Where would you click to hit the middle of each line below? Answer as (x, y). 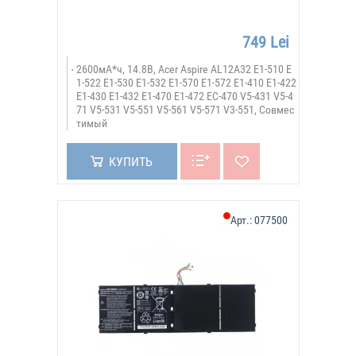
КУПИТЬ (130, 162)
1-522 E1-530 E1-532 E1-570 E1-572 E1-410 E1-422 (186, 83)
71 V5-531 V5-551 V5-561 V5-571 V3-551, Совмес (185, 110)
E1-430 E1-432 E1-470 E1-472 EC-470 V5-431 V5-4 (184, 96)
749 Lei (265, 42)
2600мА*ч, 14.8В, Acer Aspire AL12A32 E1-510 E (184, 69)
